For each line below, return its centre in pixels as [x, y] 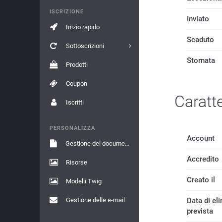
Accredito [203, 159]
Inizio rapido [83, 27]
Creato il [201, 180]
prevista [200, 211]
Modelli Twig [83, 181]
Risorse [76, 162]
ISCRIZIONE [67, 12]
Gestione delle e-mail [95, 200]
